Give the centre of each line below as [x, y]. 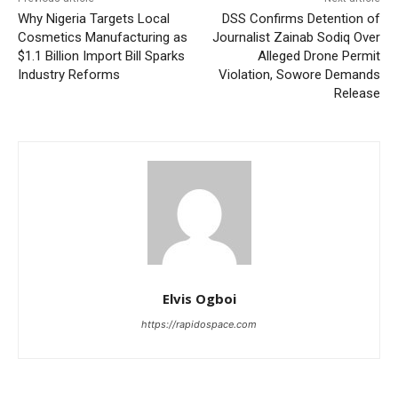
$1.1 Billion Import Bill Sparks [101, 56]
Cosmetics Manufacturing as [103, 38]
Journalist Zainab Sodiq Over [296, 38]
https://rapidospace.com [199, 325]
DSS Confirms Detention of [301, 19]
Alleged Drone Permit [318, 56]
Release [357, 94]
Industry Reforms [69, 75]
